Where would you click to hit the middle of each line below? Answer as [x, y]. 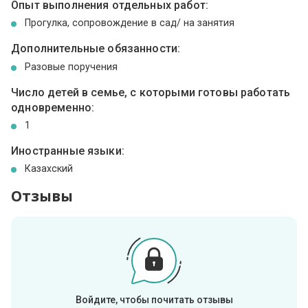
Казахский [49, 168]
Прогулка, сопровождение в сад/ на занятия [130, 23]
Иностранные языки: [68, 151]
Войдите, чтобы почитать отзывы [154, 299]
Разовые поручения [71, 66]
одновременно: [53, 107]
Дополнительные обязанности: [96, 49]
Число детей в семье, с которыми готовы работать [151, 92]
